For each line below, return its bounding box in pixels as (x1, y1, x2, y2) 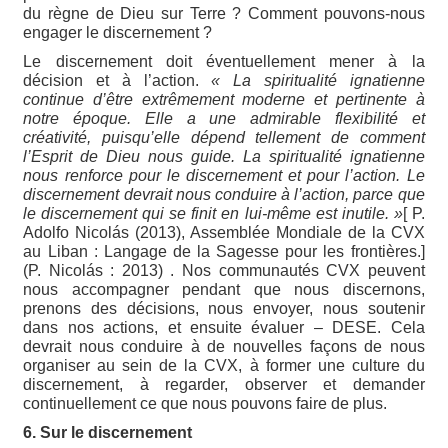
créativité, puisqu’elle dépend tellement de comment (23, 128, 425, 146)
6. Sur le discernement (23, 423, 193, 441)
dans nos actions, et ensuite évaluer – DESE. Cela (23, 318, 425, 336)
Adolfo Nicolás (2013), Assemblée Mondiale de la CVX (23, 223, 425, 241)
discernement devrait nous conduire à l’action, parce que (23, 185, 425, 203)
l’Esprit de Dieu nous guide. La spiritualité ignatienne (23, 147, 425, 165)
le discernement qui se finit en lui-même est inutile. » (23, 204, 403, 222)
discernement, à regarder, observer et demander (23, 375, 425, 393)
